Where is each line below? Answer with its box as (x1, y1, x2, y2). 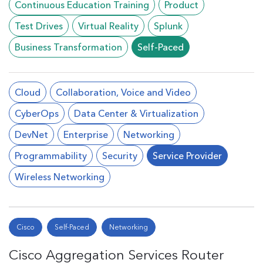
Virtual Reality (78, 20, 139, 32)
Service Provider (153, 150, 222, 161)
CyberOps (15, 107, 59, 119)
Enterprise (63, 129, 108, 140)
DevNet (15, 129, 48, 140)
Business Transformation (15, 41, 122, 53)
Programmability (15, 150, 87, 161)
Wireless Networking (15, 171, 104, 183)
